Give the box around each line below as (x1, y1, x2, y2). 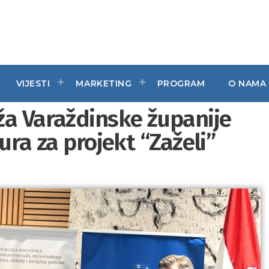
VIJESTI (16, 77, 50, 89)
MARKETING (76, 77, 132, 89)
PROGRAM (157, 77, 205, 89)
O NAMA (228, 77, 267, 89)
